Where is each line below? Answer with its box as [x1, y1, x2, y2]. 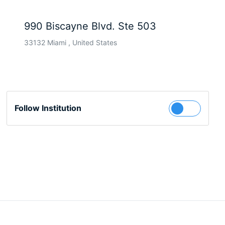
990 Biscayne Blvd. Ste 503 [24, 20, 156, 33]
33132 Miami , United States [24, 38, 117, 47]
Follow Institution [14, 103, 81, 114]
